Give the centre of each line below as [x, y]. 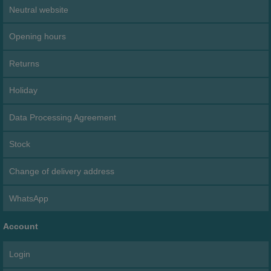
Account [20, 226]
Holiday [24, 90]
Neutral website [39, 9]
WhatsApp [29, 198]
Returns [24, 63]
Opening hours [38, 37]
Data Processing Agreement [63, 117]
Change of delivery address [62, 171]
